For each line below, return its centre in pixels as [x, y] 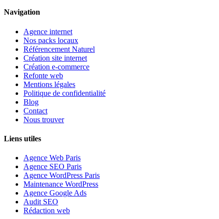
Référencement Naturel [59, 49]
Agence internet [48, 31]
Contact [35, 110]
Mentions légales [49, 84]
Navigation [22, 12]
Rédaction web [47, 211]
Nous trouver [44, 119]
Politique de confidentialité [65, 93]
